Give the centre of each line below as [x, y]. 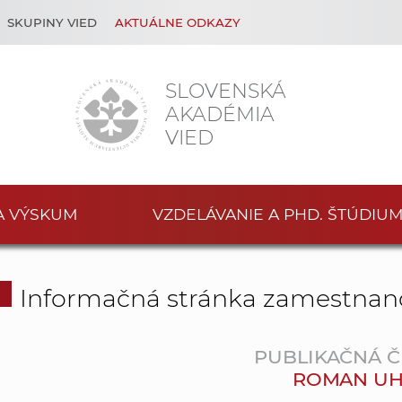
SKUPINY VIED [52, 22]
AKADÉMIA [220, 114]
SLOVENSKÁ [226, 91]
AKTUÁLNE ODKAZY [178, 22]
